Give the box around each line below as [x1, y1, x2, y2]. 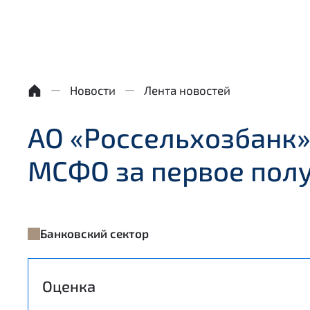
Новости [70, 83, 116, 97]
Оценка [42, 277, 95, 295]
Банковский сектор [40, 226, 149, 240]
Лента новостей [144, 83, 230, 97]
